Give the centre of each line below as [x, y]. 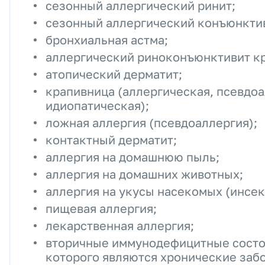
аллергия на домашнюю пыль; [132, 157]
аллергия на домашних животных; [144, 174]
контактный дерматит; [111, 140]
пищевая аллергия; [101, 208]
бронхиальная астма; [107, 40]
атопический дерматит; [114, 74]
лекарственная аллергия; [120, 225]
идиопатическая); [97, 105]
